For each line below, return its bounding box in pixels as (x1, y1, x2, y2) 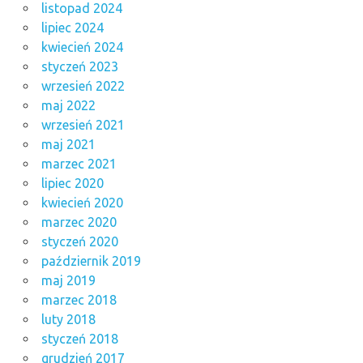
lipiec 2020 (41, 175, 104, 190)
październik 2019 (41, 253, 141, 268)
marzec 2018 (41, 292, 117, 307)
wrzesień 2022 (41, 78, 125, 93)
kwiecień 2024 (41, 39, 123, 54)
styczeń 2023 (41, 58, 118, 74)
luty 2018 (41, 311, 96, 327)
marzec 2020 (41, 214, 117, 229)
